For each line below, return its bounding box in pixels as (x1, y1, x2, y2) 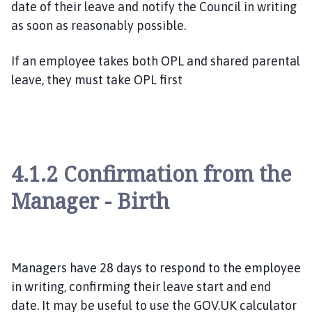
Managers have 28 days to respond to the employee (11, 260, 301, 275)
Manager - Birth (11, 186, 169, 215)
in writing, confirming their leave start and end (11, 279, 271, 294)
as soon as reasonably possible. (11, 17, 192, 33)
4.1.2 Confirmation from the (11, 159, 291, 188)
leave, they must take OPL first (11, 72, 182, 87)
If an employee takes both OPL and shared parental (11, 53, 300, 68)
